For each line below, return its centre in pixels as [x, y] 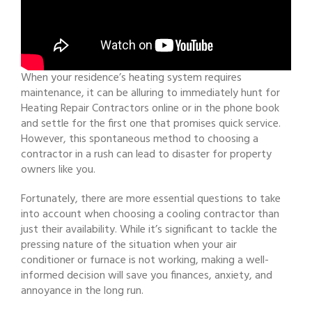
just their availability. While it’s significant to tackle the [149, 230]
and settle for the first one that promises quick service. [151, 124]
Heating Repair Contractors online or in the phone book [150, 109]
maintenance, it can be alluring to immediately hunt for [150, 94]
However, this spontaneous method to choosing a [140, 140]
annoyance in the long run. [82, 291]
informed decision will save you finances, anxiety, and [147, 276]
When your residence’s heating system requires [131, 78]
